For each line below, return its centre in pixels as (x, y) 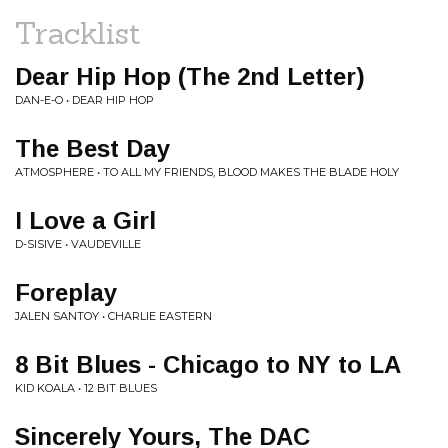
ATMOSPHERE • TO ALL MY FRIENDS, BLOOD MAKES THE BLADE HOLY (207, 172)
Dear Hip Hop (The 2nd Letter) (190, 76)
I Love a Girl (85, 220)
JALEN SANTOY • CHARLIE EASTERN (113, 316)
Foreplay (66, 292)
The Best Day (92, 148)
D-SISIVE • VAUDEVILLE (78, 244)
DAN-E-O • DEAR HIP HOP (84, 100)
